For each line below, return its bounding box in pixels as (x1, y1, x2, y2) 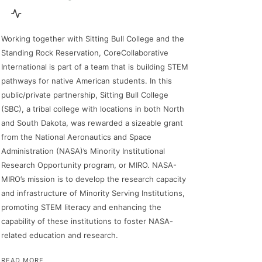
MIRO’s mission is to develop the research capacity (1, 174, 186, 184)
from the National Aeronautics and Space (1, 132, 151, 142)
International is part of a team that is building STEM (1, 61, 188, 71)
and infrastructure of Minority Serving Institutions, (1, 188, 185, 198)
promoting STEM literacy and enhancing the (1, 202, 161, 212)
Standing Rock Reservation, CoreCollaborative (1, 47, 168, 57)
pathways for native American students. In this (1, 75, 172, 85)
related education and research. (1, 230, 118, 240)
